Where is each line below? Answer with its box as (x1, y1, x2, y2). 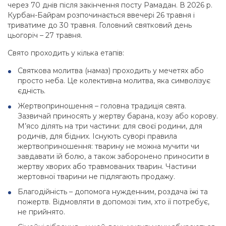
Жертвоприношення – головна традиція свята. (18, 101, 186, 111)
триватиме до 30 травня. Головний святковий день (8, 21, 192, 30)
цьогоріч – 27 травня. (8, 31, 82, 40)
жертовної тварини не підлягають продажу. (18, 172, 175, 182)
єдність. (18, 86, 45, 96)
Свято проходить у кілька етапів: (8, 48, 124, 58)
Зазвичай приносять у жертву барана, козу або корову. (18, 111, 218, 121)
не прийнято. (18, 207, 65, 217)
